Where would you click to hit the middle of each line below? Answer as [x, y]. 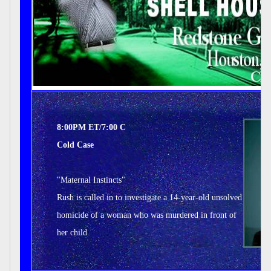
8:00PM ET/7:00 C [91, 127]
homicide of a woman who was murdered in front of [147, 215]
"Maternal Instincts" [91, 180]
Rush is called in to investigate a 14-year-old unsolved [149, 198]
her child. [73, 233]
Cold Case [75, 145]
